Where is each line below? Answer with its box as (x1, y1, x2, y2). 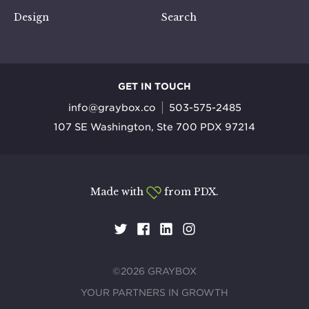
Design (14, 11, 49, 24)
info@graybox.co (68, 102, 156, 114)
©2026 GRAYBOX (112, 266, 197, 277)
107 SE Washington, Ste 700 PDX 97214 (54, 121, 255, 133)
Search (161, 11, 197, 24)
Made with (90, 186, 146, 199)
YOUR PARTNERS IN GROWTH (81, 287, 228, 299)
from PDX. (161, 186, 219, 199)
